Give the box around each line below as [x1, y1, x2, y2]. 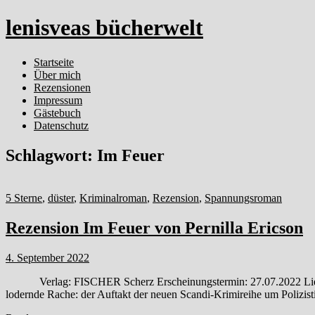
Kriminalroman [79, 191, 147, 204]
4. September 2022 [6, 251, 89, 264]
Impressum [34, 94, 82, 106]
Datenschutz [34, 119, 89, 131]
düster [48, 191, 74, 204]
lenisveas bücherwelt [6, 15, 203, 41]
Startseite [34, 56, 74, 68]
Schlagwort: [6, 146, 97, 165]
